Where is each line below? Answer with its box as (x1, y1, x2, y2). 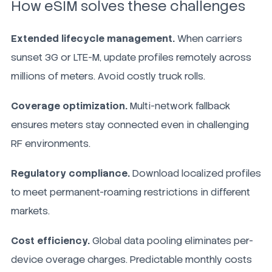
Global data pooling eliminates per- (90, 234, 253, 247)
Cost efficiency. (11, 234, 90, 247)
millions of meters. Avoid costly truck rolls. (11, 69, 205, 83)
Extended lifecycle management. (11, 32, 175, 45)
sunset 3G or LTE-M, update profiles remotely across (11, 50, 251, 64)
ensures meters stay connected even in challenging (11, 118, 249, 131)
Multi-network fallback (127, 99, 230, 112)
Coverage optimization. (11, 99, 127, 112)
